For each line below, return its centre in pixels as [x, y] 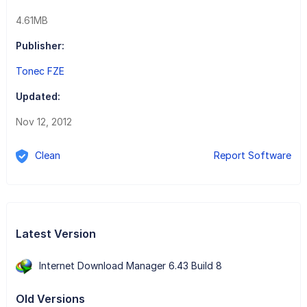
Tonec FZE [40, 71]
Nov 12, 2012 [44, 121]
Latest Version [56, 233]
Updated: [38, 96]
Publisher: [40, 45]
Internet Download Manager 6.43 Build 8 [130, 265]
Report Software [253, 155]
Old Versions [50, 298]
